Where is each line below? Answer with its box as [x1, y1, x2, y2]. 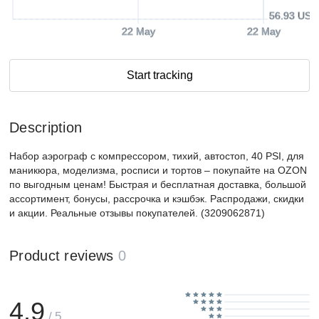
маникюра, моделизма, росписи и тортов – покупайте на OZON [9, 164, 307, 176]
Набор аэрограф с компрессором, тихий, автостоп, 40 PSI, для [9, 150, 304, 162]
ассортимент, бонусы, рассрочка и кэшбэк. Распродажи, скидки [9, 193, 304, 204]
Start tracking [126, 69, 193, 81]
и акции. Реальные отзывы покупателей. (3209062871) [9, 207, 265, 219]
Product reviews [9, 248, 114, 263]
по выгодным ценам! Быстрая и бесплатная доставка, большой [9, 179, 306, 190]
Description [9, 120, 83, 135]
